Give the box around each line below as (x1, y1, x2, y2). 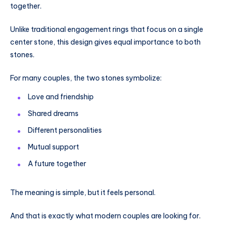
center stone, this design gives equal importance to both (10, 37, 201, 47)
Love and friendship (28, 92, 94, 102)
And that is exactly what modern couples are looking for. (10, 211, 201, 221)
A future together (28, 159, 86, 169)
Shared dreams (28, 109, 79, 119)
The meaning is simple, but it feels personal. (10, 188, 156, 198)
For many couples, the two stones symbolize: (10, 73, 162, 83)
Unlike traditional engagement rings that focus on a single (10, 24, 203, 34)
